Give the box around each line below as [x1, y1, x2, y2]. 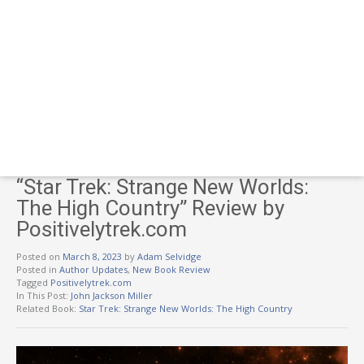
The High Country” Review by [16, 195, 284, 220]
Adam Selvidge [137, 249, 201, 262]
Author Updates [59, 262, 128, 275]
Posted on [16, 249, 63, 262]
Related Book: [16, 301, 79, 314]
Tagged [16, 275, 50, 288]
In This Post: [16, 288, 71, 301]
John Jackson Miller [71, 288, 153, 301]
